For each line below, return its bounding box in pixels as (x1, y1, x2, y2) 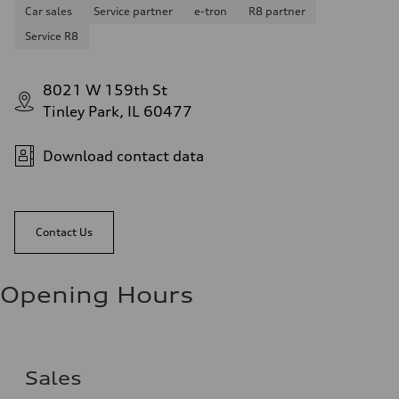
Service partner (94, 4, 173, 19)
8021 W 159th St (43, 81, 167, 100)
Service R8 (25, 29, 78, 44)
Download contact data (43, 147, 204, 166)
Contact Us (36, 225, 93, 240)
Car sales (25, 4, 72, 19)
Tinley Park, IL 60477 (43, 102, 192, 121)
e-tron (194, 4, 227, 19)
